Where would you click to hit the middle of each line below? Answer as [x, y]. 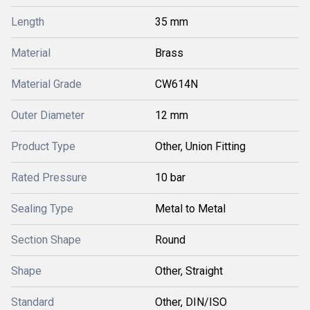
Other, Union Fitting [200, 146]
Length [28, 21]
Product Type [43, 146]
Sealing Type [42, 208]
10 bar [170, 177]
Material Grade [46, 84]
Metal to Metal [190, 208]
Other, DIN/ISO [191, 302]
